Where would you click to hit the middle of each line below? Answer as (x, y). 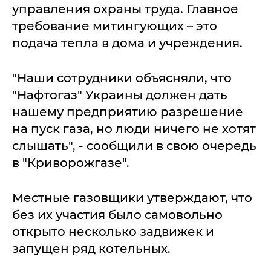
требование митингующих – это (115, 26)
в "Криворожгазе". (71, 163)
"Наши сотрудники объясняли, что (122, 78)
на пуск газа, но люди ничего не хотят (134, 129)
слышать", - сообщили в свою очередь (134, 146)
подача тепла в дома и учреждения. (127, 43)
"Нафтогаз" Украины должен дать (120, 95)
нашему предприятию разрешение (128, 112)
